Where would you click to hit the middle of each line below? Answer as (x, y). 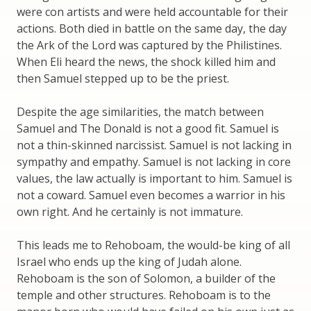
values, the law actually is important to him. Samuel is (154, 179)
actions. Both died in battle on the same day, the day (152, 29)
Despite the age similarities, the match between (140, 112)
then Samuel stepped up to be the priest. (123, 79)
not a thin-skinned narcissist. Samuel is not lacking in (154, 145)
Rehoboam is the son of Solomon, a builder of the (146, 279)
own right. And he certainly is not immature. (130, 212)
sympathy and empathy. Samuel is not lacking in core (154, 162)
